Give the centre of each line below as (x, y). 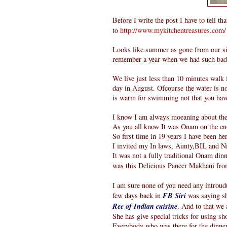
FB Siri (174, 196)
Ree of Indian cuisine (145, 206)
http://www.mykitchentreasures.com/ (173, 30)
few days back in (138, 196)
